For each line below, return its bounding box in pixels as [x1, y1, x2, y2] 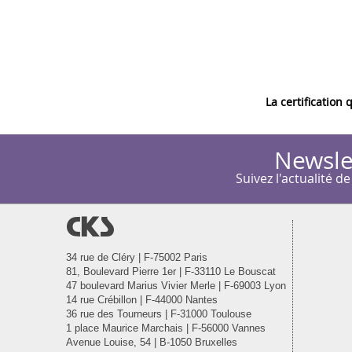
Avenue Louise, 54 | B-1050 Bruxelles [66, 336, 237, 349]
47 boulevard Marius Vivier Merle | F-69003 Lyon [66, 280, 286, 292]
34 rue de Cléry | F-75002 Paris [66, 251, 207, 264]
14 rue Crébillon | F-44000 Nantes [66, 294, 218, 306]
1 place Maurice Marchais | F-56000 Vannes [66, 322, 266, 335]
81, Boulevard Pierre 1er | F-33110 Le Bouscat [66, 266, 276, 278]
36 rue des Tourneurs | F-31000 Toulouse [66, 308, 251, 321]
